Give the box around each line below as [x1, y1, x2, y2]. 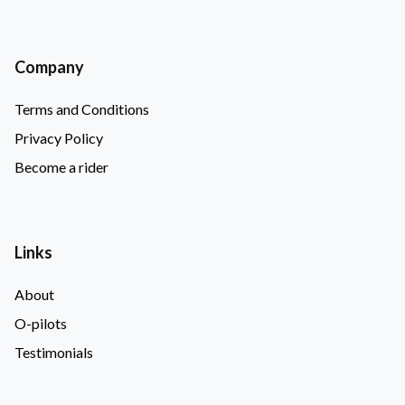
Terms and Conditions [14, 99, 149, 118]
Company [14, 56, 84, 77]
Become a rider [14, 157, 108, 175]
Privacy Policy [14, 128, 103, 146]
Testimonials [14, 343, 93, 361]
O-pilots [14, 314, 67, 332]
